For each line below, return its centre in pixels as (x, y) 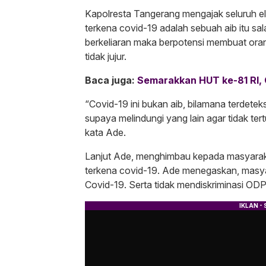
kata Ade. (105, 133)
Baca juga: (111, 80)
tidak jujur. (106, 57)
